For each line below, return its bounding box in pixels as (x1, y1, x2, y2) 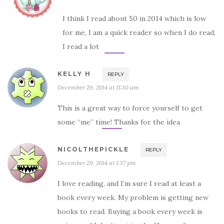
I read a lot (62, 42, 99, 51)
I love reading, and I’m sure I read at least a (57, 179, 201, 188)
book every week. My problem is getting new (57, 193, 208, 202)
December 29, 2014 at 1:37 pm (57, 159, 136, 166)
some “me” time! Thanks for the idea (57, 117, 180, 126)
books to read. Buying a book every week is (57, 207, 202, 216)
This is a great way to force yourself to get (57, 103, 202, 112)
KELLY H (57, 70, 91, 77)
